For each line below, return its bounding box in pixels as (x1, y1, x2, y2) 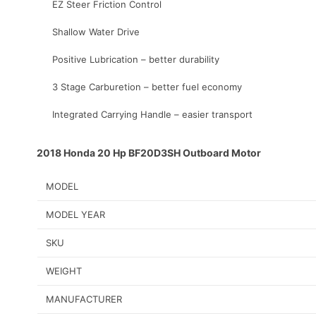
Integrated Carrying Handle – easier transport (52, 109, 253, 121)
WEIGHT (46, 265, 82, 277)
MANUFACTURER (46, 293, 122, 305)
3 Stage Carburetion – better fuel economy (52, 81, 242, 93)
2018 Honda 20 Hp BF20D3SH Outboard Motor (37, 147, 261, 159)
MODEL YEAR (46, 209, 105, 221)
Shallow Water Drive (52, 26, 140, 38)
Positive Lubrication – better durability (52, 54, 219, 66)
